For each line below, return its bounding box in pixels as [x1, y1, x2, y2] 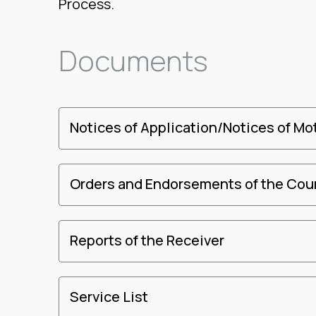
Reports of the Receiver [69, 231, 224, 250]
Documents [58, 41, 208, 80]
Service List [69, 287, 148, 307]
